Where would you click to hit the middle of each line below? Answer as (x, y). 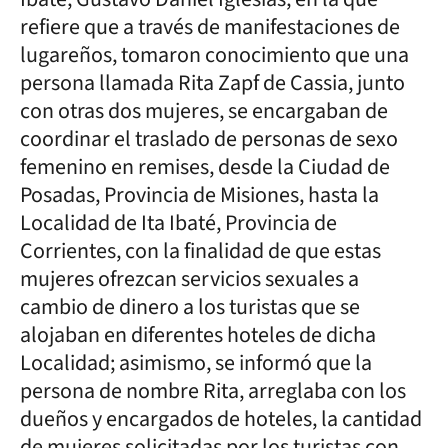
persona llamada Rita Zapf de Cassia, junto (212, 82)
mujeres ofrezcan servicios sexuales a (189, 278)
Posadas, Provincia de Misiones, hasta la (199, 194)
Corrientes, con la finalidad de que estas (200, 250)
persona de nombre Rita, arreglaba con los (213, 390)
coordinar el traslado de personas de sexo (209, 138)
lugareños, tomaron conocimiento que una (214, 54)
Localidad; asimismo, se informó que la (196, 362)
